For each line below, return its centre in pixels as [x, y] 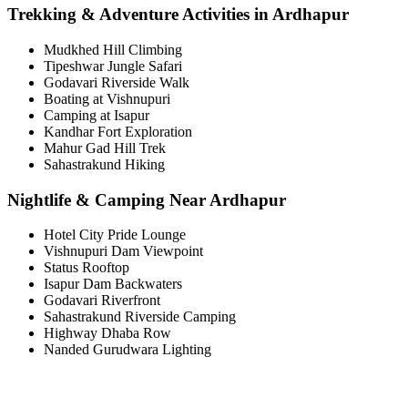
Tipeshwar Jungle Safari [113, 66]
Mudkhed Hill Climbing [113, 49]
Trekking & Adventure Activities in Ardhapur [178, 15]
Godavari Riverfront [102, 301]
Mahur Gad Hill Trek [105, 148]
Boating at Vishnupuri [107, 98]
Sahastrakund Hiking [104, 164]
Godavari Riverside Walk [117, 82]
